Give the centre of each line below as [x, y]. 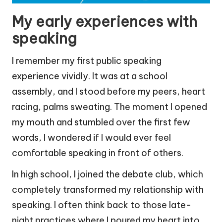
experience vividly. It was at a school [90, 76]
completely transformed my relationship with [108, 190]
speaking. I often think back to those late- [102, 205]
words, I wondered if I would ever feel [91, 138]
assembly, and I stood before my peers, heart [109, 92]
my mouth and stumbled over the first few [101, 122]
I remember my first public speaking [87, 61]
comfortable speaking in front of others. [98, 153]
